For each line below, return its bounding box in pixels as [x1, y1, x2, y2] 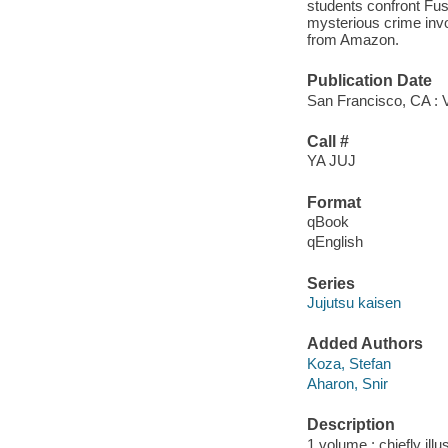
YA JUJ [306, 152, 356, 170]
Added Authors [306, 335, 423, 353]
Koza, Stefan [306, 354, 391, 372]
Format [306, 193, 361, 211]
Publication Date [306, 72, 432, 90]
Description [306, 416, 395, 434]
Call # [306, 132, 349, 150]
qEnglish [306, 233, 363, 251]
